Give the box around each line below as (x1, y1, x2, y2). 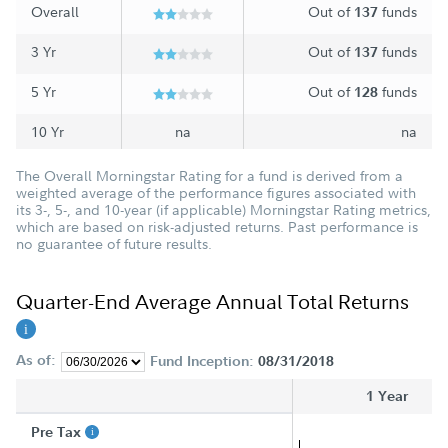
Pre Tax (31, 423, 85, 442)
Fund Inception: (149, 352, 258, 371)
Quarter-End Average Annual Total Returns (16, 288, 409, 316)
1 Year (365, 387, 408, 406)
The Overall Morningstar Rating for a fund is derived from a (16, 166, 403, 186)
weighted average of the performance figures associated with (16, 183, 416, 203)
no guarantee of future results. (16, 234, 212, 254)
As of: (16, 351, 56, 370)
